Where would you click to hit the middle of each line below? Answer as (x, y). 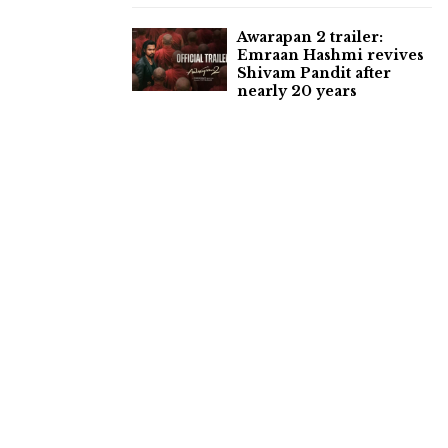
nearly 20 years (297, 90)
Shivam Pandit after (314, 72)
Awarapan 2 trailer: (310, 36)
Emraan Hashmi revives (330, 54)
